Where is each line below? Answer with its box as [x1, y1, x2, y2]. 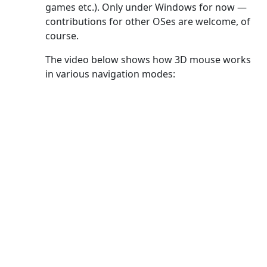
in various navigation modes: [45, 67, 175, 80]
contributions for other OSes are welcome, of [45, 14, 250, 28]
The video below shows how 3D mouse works [45, 52, 251, 66]
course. [45, 29, 79, 42]
